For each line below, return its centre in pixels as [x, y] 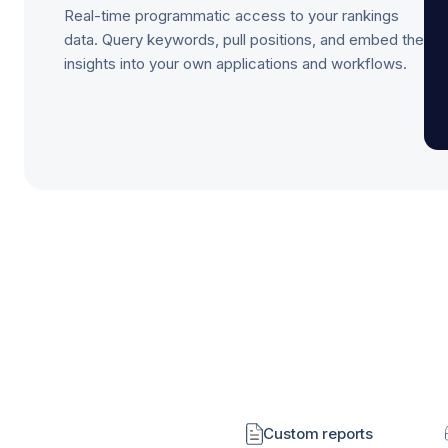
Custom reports [318, 433]
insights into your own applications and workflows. [235, 63]
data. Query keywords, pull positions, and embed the [244, 39]
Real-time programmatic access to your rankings [231, 15]
